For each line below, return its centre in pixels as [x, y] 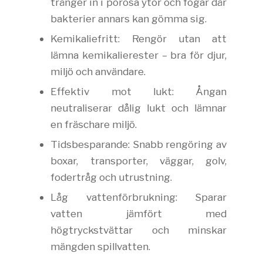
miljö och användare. [98, 71]
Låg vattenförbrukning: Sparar [139, 197]
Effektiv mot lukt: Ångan [139, 91]
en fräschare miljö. [94, 124]
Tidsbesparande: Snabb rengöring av [139, 144]
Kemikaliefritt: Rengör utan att [139, 38]
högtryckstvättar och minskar [139, 230]
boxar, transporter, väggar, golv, [139, 160]
